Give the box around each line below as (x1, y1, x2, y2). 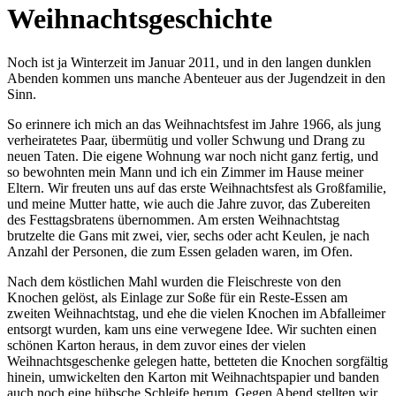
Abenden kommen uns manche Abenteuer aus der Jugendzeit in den (7, 70, 385, 86)
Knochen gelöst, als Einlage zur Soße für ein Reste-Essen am (7, 289, 347, 305)
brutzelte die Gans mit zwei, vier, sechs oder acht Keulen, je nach (7, 227, 369, 243)
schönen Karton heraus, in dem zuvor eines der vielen (7, 337, 306, 353)
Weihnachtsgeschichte (7, 3, 272, 35)
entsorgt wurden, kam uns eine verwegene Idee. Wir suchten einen (7, 321, 377, 337)
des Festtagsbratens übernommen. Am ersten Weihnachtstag (7, 211, 339, 227)
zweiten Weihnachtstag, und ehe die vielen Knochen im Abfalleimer (7, 305, 385, 321)
